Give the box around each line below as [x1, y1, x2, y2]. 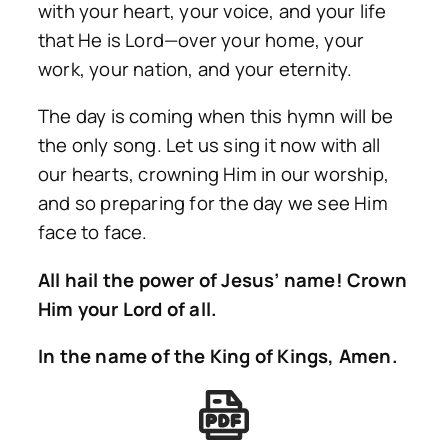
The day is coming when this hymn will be [38, 103, 394, 130]
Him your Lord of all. [38, 295, 218, 322]
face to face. [38, 219, 148, 246]
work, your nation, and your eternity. [38, 55, 353, 82]
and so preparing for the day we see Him [38, 190, 388, 217]
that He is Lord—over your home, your [38, 26, 365, 53]
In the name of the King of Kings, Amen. [38, 343, 398, 370]
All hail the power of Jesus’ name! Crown [38, 266, 408, 293]
